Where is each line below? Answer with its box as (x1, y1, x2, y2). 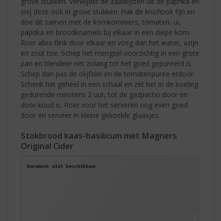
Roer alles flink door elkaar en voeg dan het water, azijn (21, 37, 199, 47)
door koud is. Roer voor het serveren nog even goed (21, 100, 188, 110)
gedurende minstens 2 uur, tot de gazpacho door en (21, 89, 188, 99)
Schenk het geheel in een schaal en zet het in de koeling (21, 79, 199, 89)
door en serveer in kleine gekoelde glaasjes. (21, 110, 160, 120)
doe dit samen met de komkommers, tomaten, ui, (21, 17, 182, 27)
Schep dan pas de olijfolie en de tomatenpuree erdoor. (21, 69, 195, 78)
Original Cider (21, 140, 74, 151)
